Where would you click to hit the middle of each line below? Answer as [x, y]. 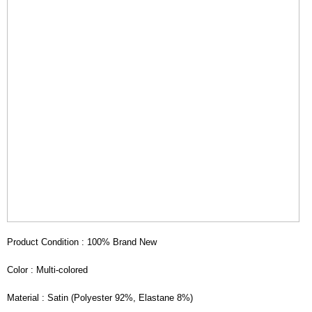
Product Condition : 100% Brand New [82, 242]
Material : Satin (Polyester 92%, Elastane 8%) [100, 297]
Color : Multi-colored [47, 270]
